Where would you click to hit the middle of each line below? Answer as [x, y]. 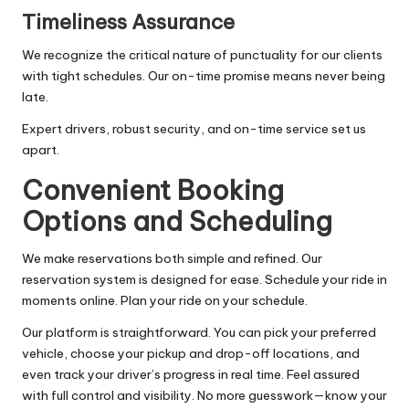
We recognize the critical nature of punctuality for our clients [202, 54]
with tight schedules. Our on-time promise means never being [204, 75]
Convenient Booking [153, 190]
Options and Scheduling [177, 221]
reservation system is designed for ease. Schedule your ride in [204, 279]
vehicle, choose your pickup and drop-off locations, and [191, 353]
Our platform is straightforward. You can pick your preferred [199, 332]
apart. [41, 149]
